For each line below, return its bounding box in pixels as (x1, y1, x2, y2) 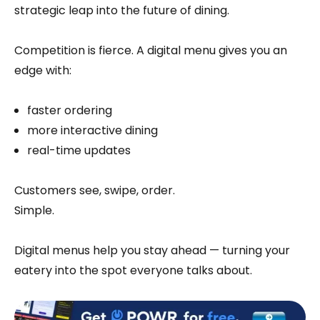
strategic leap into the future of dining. (14, 1, 229, 19)
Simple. (14, 201, 54, 219)
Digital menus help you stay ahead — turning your (14, 241, 290, 259)
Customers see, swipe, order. (14, 181, 175, 199)
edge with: (14, 61, 71, 79)
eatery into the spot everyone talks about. (14, 261, 252, 279)
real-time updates (27, 141, 131, 159)
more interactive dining (27, 121, 158, 139)
